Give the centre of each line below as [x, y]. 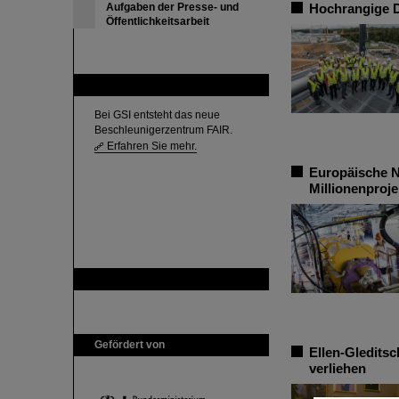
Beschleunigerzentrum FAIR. [163, 130]
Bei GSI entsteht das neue [157, 115]
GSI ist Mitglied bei [141, 279]
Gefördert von [130, 345]
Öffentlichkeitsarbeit [158, 21]
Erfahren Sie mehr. [152, 146]
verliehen [338, 368]
